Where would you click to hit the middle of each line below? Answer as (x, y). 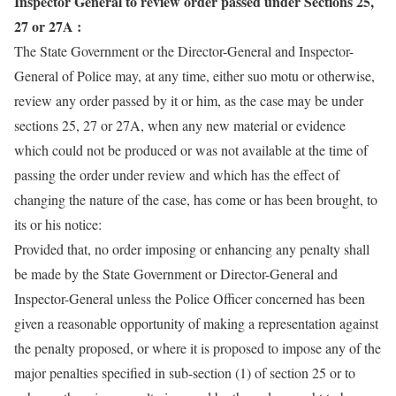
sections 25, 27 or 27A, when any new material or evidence (180, 125)
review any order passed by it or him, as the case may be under (189, 100)
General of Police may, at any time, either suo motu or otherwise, (194, 76)
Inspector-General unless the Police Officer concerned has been (190, 298)
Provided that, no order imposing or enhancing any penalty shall (192, 249)
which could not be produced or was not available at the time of (191, 150)
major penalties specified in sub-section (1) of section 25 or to (185, 373)
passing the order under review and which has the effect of (177, 175)
